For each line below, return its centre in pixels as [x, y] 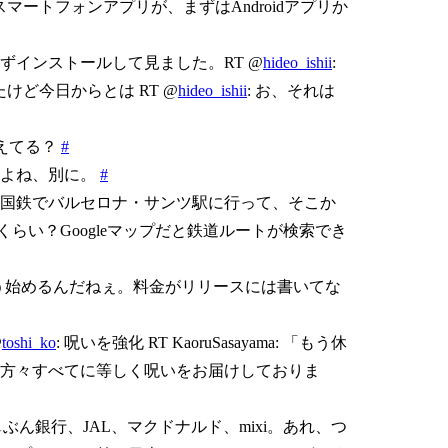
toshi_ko [29, 342]
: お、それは [291, 90]
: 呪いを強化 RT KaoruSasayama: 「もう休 [201, 342]
